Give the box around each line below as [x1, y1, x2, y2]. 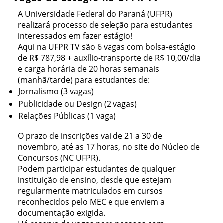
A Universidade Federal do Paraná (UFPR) [18, 8, 173, 20]
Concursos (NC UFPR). [18, 152, 101, 164]
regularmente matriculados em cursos [18, 185, 163, 197]
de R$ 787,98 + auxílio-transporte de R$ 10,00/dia [18, 52, 201, 64]
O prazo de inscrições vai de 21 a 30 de [18, 130, 163, 142]
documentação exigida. [18, 207, 106, 219]
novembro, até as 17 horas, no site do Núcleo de [18, 141, 200, 153]
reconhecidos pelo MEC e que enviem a [18, 196, 165, 208]
